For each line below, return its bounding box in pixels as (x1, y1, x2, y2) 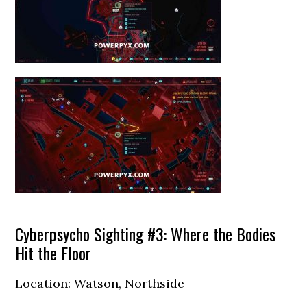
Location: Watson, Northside (15, 275, 185, 291)
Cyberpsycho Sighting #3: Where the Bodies (15, 221, 276, 246)
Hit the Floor (15, 241, 92, 265)
